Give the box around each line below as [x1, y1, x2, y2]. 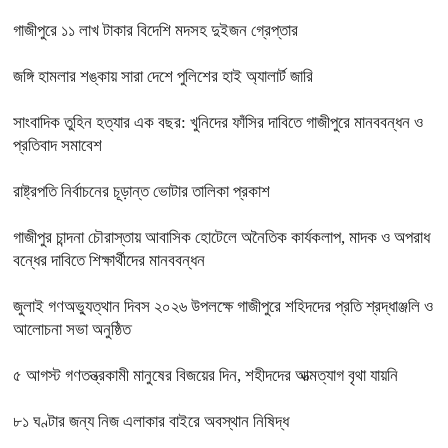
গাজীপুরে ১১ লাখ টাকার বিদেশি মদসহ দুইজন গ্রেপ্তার [13, 21, 298, 41]
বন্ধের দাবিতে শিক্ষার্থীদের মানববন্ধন [13, 251, 205, 271]
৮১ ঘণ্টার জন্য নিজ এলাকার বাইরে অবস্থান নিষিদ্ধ [13, 412, 289, 432]
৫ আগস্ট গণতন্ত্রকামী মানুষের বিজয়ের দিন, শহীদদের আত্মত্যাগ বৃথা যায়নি [13, 366, 398, 386]
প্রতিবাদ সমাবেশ [13, 136, 102, 156]
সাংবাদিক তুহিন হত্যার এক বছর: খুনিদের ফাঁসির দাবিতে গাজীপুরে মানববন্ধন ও [13, 113, 423, 133]
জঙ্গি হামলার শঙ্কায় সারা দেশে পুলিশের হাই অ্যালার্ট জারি [13, 67, 313, 87]
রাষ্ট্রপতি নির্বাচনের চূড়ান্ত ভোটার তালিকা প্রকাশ [13, 182, 270, 202]
